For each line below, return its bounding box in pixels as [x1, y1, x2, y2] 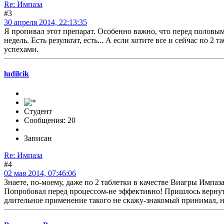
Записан [24, 134, 52, 143]
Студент [24, 107, 52, 116]
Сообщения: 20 [24, 116, 75, 125]
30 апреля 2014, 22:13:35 [4, 17, 87, 26]
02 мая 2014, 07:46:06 [4, 169, 76, 178]
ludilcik [4, 69, 29, 78]
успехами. [4, 44, 38, 53]
